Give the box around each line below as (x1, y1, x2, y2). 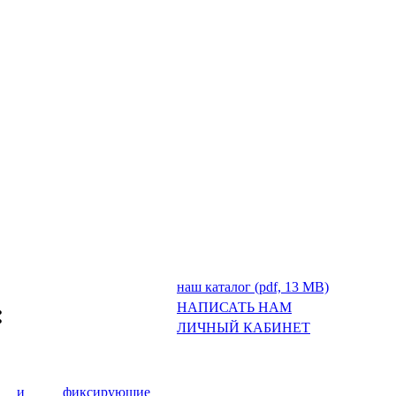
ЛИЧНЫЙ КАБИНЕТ (177, 320, 310, 335)
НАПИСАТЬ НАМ (177, 300, 292, 315)
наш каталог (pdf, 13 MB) (177, 279, 329, 294)
